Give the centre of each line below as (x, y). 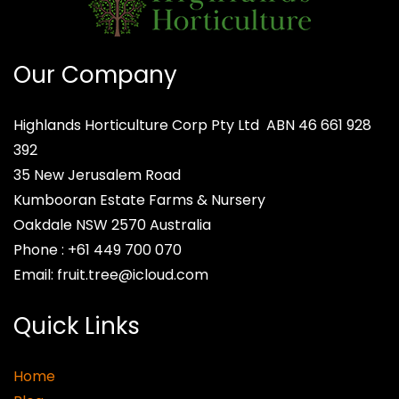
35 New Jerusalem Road (97, 175)
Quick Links (77, 326)
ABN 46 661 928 (319, 125)
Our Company (95, 74)
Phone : (41, 249)
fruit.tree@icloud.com (133, 274)
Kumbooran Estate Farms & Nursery (139, 199)
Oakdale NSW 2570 (81, 224)
